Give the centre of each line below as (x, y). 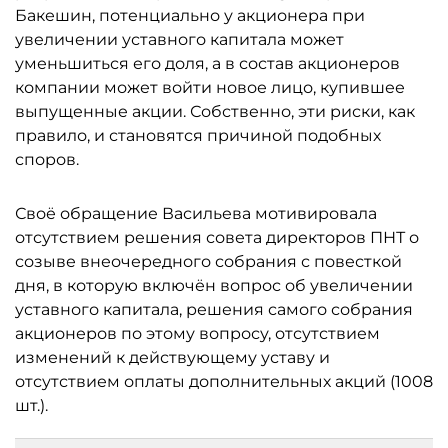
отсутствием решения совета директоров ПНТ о (217, 237)
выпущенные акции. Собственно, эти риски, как (215, 111)
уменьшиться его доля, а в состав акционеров (207, 63)
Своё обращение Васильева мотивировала (196, 213)
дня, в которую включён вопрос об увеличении (214, 285)
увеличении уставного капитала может (179, 39)
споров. (47, 159)
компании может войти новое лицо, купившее (210, 87)
